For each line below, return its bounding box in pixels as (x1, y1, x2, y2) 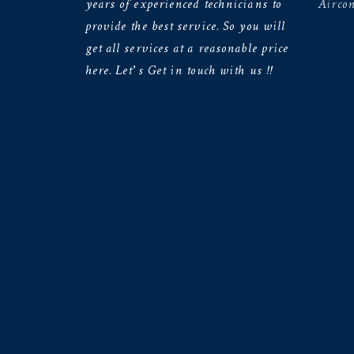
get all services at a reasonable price (85, 34, 289, 62)
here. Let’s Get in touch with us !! (85, 56, 273, 85)
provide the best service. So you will (85, 12, 286, 40)
